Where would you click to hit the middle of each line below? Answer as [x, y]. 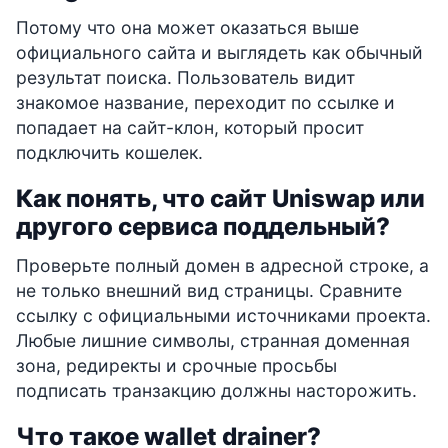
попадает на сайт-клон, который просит [190, 127]
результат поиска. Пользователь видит [185, 77]
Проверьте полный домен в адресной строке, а [222, 265]
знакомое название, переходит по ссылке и [205, 102]
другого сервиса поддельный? [203, 226]
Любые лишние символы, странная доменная [213, 340]
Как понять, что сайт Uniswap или [220, 198]
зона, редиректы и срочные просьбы [176, 365]
